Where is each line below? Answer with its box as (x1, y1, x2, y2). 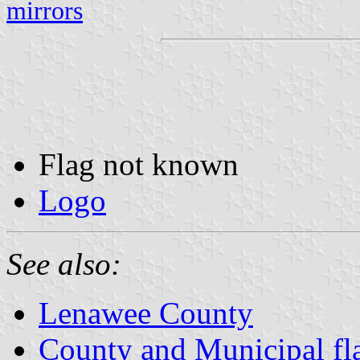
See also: (6, 246, 121, 281)
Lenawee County (39, 295, 253, 330)
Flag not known (39, 146, 239, 182)
